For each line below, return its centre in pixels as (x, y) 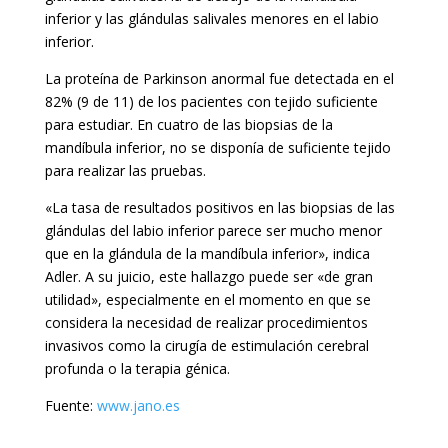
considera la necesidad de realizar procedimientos (206, 323)
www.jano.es (138, 406)
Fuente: (70, 406)
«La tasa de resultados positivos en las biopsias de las (219, 208)
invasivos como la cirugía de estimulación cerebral (206, 346)
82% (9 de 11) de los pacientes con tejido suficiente (211, 102)
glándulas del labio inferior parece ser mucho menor (213, 231)
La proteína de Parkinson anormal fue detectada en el (219, 79)
